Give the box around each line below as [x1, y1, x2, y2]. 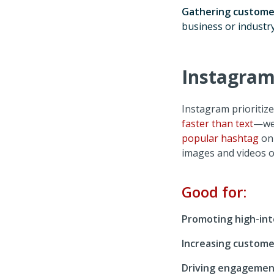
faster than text [181, 117, 253, 130]
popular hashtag [181, 131, 259, 145]
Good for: [181, 182, 246, 202]
